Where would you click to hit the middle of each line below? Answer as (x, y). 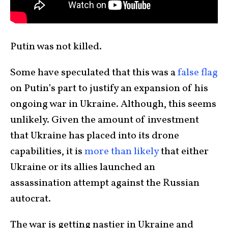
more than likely (122, 152)
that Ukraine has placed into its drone (95, 136)
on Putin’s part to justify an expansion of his (109, 89)
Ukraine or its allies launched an (83, 167)
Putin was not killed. (57, 47)
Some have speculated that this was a (94, 73)
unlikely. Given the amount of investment (105, 120)
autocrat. (32, 199)
